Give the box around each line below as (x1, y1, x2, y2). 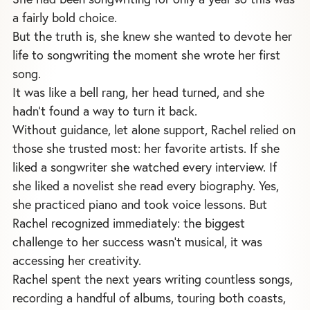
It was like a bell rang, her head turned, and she (12, 84, 264, 100)
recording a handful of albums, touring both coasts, (12, 290, 286, 306)
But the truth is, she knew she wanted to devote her (12, 28, 292, 44)
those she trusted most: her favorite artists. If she (12, 140, 280, 156)
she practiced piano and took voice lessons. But (12, 197, 267, 212)
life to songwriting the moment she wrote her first (12, 47, 280, 63)
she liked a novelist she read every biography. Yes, (12, 178, 279, 194)
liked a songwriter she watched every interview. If (12, 159, 277, 175)
